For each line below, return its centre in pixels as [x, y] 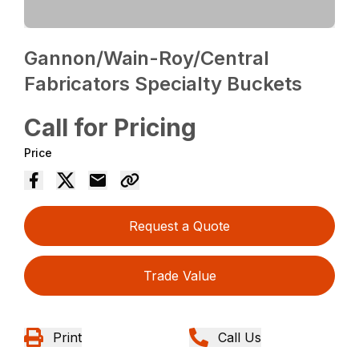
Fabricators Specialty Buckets [163, 84]
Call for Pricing [111, 128]
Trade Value [179, 276]
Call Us [240, 338]
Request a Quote [179, 226]
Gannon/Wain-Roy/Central [147, 58]
